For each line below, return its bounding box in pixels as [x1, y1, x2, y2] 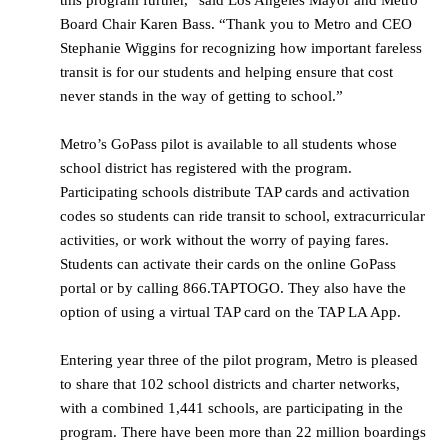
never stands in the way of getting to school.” [60, 88, 343, 105]
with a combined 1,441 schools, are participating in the [60, 400, 403, 417]
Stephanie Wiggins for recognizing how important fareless [60, 40, 422, 57]
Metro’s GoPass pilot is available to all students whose [60, 136, 397, 153]
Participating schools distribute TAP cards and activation [60, 184, 410, 201]
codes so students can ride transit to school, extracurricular [60, 208, 425, 225]
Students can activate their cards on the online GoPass [60, 256, 396, 273]
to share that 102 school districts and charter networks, [60, 376, 400, 393]
